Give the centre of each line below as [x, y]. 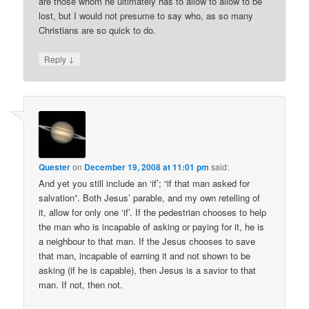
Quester [55, 167]
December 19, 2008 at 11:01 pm [147, 167]
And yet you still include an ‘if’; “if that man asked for [144, 183]
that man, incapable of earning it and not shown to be [145, 256]
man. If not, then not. [81, 285]
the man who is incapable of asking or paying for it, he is [152, 227]
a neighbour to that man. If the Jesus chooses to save [147, 241]
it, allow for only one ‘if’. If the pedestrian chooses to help [153, 212]
